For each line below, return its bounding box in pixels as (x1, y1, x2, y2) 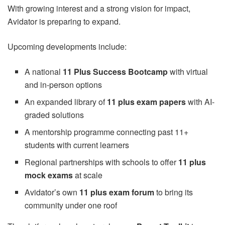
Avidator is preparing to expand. (8, 15, 121, 27)
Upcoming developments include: (8, 40, 127, 52)
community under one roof (25, 199, 118, 211)
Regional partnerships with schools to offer (25, 156, 179, 168)
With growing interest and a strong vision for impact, (8, 2, 190, 14)
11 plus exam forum (79, 186, 155, 198)
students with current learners (25, 139, 130, 151)
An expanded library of (25, 95, 107, 107)
